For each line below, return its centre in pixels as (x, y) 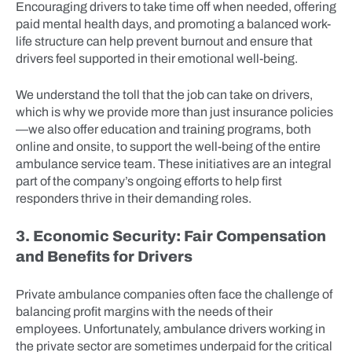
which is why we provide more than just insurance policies (174, 112)
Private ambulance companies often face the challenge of (174, 294)
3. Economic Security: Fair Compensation (171, 236)
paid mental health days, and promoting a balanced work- (173, 24)
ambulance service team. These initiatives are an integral (174, 164)
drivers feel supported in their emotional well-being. (157, 59)
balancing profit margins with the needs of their (144, 312)
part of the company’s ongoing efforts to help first (149, 181)
